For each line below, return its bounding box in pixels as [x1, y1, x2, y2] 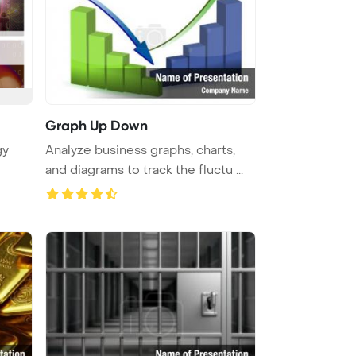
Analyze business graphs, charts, [45, 141, 235, 158]
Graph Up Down [45, 116, 148, 134]
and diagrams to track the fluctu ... [45, 161, 243, 178]
